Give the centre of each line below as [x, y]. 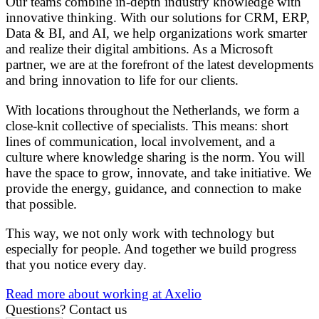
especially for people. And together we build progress [151, 249]
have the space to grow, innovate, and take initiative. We [158, 172]
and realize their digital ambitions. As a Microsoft [139, 49]
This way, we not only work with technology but [140, 233]
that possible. [41, 204]
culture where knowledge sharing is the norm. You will [155, 157]
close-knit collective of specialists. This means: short [147, 125]
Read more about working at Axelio [104, 293]
